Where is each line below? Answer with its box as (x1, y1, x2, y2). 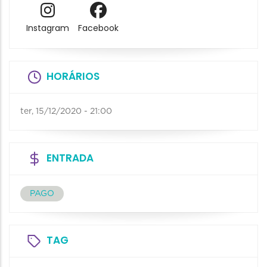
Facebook (77, 22, 119, 35)
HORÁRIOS (46, 69, 100, 83)
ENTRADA (46, 150, 94, 165)
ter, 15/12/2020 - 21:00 (20, 107, 112, 116)
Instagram (26, 22, 69, 35)
